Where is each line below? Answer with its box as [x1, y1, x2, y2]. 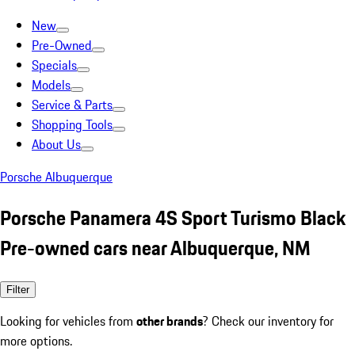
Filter [6, 283, 29, 296]
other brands [136, 311, 203, 330]
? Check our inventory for [203, 311, 334, 330]
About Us [32, 135, 81, 154]
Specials [32, 55, 77, 74]
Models [32, 75, 71, 94]
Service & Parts [32, 95, 113, 114]
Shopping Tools [32, 115, 113, 134]
